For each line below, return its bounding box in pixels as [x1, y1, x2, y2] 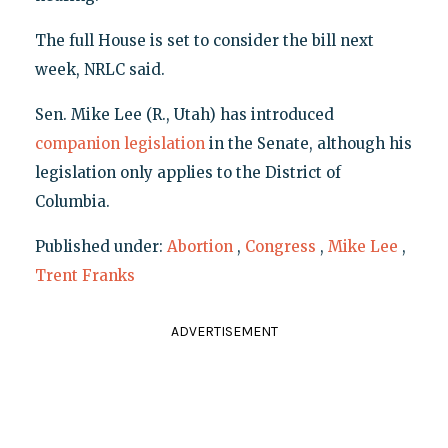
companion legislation [34, 134, 205, 154]
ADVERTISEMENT [170, 323, 278, 341]
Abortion [166, 237, 233, 257]
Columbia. [34, 192, 110, 212]
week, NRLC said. [34, 60, 165, 80]
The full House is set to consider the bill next [34, 31, 374, 51]
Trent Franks [34, 266, 135, 286]
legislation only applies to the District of [34, 163, 341, 183]
